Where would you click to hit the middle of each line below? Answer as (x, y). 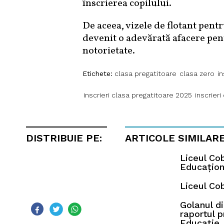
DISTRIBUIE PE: (64, 138)
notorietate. (108, 51)
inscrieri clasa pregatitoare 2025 (137, 95)
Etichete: (97, 74)
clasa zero (197, 74)
